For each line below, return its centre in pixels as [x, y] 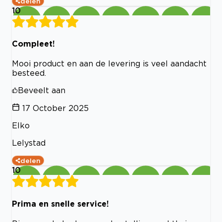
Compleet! [33, 44]
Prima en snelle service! [60, 203]
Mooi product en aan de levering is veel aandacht [109, 64]
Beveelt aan [42, 90]
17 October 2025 [55, 108]
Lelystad [29, 143]
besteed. [29, 73]
